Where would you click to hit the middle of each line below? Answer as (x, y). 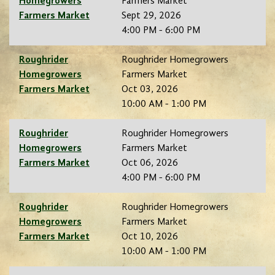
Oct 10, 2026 (150, 237)
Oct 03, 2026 (150, 90)
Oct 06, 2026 (150, 164)
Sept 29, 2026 (151, 16)
